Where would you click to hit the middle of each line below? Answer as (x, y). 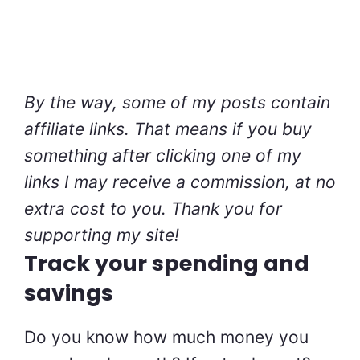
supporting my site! (102, 235)
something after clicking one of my (163, 156)
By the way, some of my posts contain (177, 103)
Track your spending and (167, 264)
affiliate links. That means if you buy (168, 129)
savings (69, 293)
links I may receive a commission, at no (180, 182)
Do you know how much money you (166, 337)
